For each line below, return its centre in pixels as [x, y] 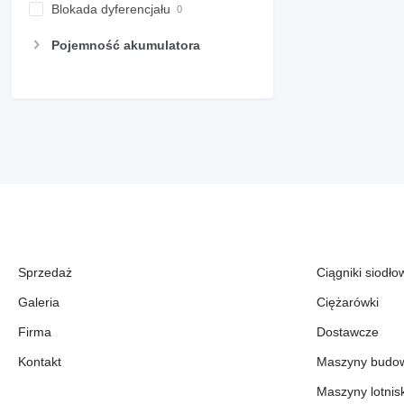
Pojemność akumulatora [126, 45]
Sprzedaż [45, 272]
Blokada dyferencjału [111, 9]
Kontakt [40, 362]
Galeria [39, 302]
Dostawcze [348, 332]
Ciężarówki [348, 302]
